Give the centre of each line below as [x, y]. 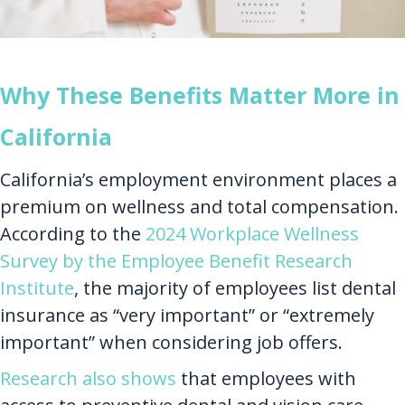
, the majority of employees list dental [235, 288]
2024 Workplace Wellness [252, 234]
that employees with [266, 379]
